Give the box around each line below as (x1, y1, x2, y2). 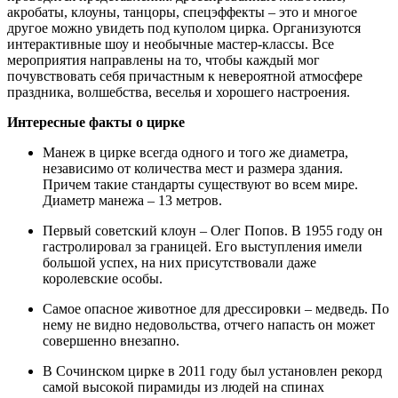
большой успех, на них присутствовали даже (43, 254, 316, 270)
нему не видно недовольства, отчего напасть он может (43, 316, 375, 332)
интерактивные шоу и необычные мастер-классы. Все (7, 36, 334, 52)
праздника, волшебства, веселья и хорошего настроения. (7, 84, 350, 99)
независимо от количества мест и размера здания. (43, 160, 343, 176)
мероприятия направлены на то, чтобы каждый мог (7, 52, 320, 68)
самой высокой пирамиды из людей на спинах (43, 378, 324, 394)
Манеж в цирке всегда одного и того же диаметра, (43, 144, 348, 160)
